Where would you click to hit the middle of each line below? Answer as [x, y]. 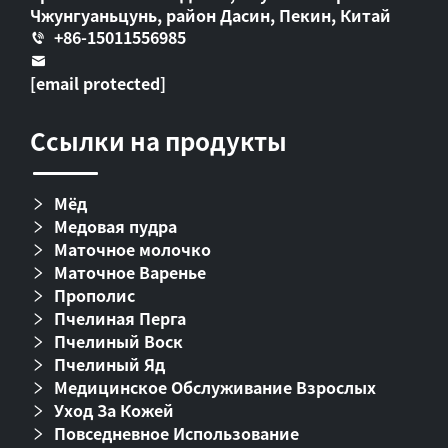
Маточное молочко [132, 248]
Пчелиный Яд [109, 363]
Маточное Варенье [130, 271]
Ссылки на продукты [158, 140]
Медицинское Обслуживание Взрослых [215, 386]
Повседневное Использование [176, 432]
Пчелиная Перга [120, 317]
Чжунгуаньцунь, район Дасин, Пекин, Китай [210, 14]
